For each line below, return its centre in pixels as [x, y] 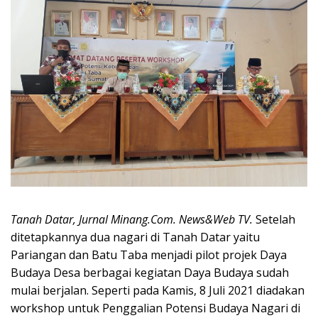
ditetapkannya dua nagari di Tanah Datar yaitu [135, 237]
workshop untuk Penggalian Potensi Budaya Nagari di [155, 308]
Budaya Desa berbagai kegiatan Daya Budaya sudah [150, 272]
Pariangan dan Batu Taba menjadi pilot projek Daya [149, 254]
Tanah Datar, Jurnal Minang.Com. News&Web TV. [133, 219]
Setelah [275, 219]
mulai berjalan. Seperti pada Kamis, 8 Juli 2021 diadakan [158, 290]
